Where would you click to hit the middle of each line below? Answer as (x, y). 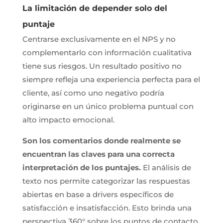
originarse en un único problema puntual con (108, 106)
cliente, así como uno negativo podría (93, 93)
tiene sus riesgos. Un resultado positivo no (102, 66)
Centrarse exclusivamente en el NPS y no (99, 39)
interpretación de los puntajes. (81, 167)
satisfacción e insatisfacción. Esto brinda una (107, 208)
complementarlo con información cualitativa (107, 52)
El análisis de (166, 167)
